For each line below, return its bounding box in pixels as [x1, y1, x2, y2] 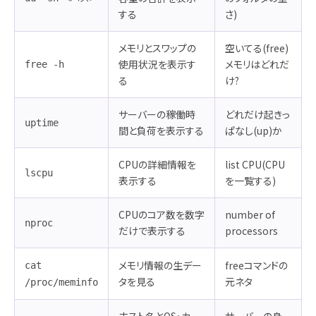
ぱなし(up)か [225, 123, 282, 138]
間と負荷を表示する [119, 123, 204, 138]
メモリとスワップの [119, 41, 196, 56]
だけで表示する [119, 224, 186, 238]
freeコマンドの [225, 258, 288, 273]
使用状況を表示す [119, 57, 196, 72]
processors [225, 224, 278, 238]
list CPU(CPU [225, 157, 285, 172]
